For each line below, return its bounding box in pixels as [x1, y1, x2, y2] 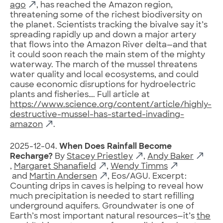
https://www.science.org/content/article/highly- [10, 101, 212, 109]
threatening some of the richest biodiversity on [10, 11, 202, 19]
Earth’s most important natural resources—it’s [10, 212, 197, 221]
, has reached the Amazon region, [36, 1, 173, 9]
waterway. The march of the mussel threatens [10, 61, 197, 69]
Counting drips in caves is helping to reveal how [10, 182, 204, 191]
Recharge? [10, 152, 53, 161]
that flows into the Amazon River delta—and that [10, 41, 207, 49]
